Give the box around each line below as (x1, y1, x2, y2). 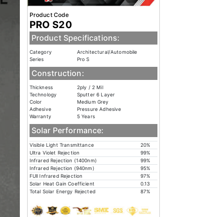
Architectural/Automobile (77, 48, 138, 55)
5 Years (77, 113, 95, 119)
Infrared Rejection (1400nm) (29, 157, 97, 163)
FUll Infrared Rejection (29, 172, 83, 179)
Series (29, 56, 44, 62)
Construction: (31, 68, 84, 78)
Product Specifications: (31, 32, 120, 43)
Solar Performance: (31, 125, 104, 135)
